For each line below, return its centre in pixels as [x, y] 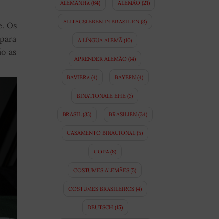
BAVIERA [78, 77]
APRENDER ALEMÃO [100, 59]
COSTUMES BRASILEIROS [101, 189]
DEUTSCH [100, 208]
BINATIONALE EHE [101, 96]
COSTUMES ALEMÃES [101, 170]
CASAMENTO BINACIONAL [101, 133]
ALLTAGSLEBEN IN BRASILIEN [101, 22]
